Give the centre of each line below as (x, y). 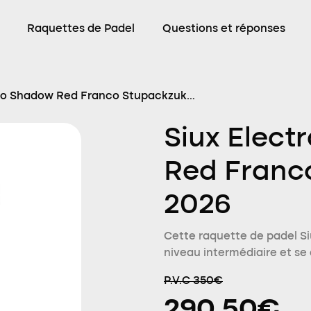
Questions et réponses (224, 29)
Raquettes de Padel (81, 29)
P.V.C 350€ (193, 281)
